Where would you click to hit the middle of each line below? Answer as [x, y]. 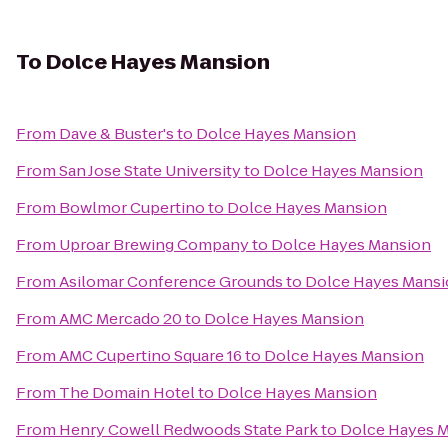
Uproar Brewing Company [154, 244]
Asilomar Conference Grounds [171, 281]
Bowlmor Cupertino [132, 207]
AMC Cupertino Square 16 [150, 355]
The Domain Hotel [127, 392]
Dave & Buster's [116, 133]
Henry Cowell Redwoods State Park [188, 429]
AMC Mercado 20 [120, 318]
